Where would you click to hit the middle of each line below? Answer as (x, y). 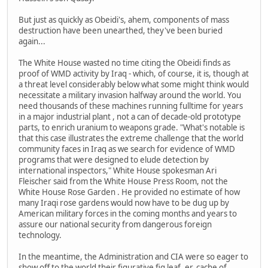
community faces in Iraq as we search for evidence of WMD (127, 149)
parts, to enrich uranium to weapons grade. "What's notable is (132, 128)
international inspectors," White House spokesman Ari (118, 171)
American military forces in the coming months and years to (128, 214)
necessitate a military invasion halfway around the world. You (130, 95)
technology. (40, 235)
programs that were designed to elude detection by (114, 160)
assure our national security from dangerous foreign (115, 225)
